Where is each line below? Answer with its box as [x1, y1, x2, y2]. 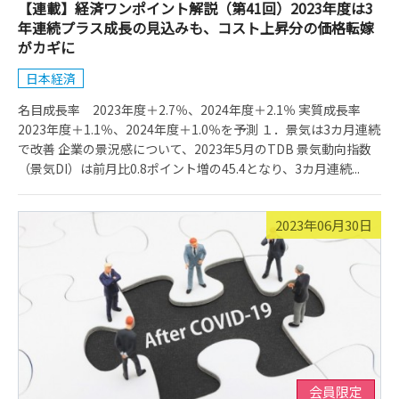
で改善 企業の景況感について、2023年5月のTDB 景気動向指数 [18, 140, 371, 158]
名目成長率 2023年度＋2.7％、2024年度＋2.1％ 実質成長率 [18, 101, 373, 118]
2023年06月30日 [275, 216, 372, 234]
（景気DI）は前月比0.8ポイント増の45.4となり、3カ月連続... [18, 159, 360, 177]
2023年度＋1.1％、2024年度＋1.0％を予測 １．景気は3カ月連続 [18, 120, 380, 138]
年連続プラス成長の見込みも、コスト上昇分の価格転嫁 [18, 17, 374, 38]
